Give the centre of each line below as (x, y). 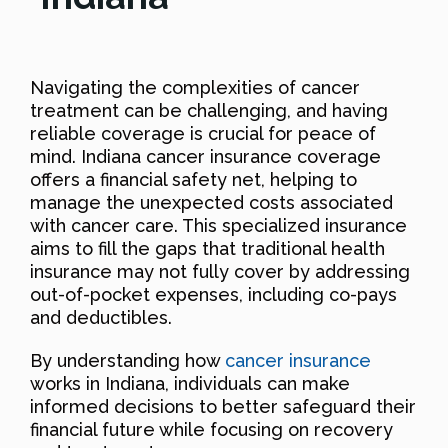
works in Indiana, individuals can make (190, 383)
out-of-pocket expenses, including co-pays (213, 294)
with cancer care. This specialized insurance (218, 225)
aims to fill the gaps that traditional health (207, 248)
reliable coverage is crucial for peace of (203, 133)
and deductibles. (101, 317)
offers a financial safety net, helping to (193, 179)
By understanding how (127, 360)
